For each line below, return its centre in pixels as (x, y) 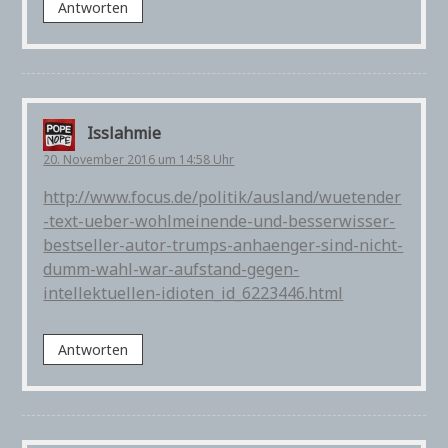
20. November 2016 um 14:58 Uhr (139, 160)
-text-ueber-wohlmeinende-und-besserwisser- (219, 221)
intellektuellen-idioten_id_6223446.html (193, 293)
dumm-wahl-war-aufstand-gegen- (171, 269)
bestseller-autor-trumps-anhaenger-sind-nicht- (223, 245)
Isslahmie (124, 133)
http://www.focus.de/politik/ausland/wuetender (222, 197)
